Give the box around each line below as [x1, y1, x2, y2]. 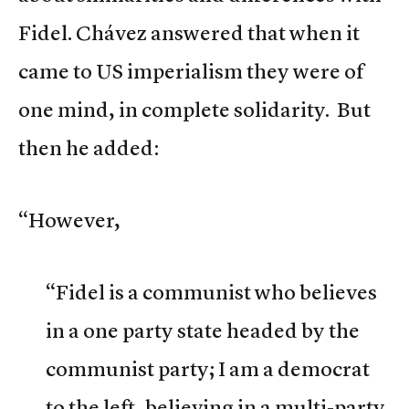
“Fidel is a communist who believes [46, 278, 377, 305]
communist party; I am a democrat [46, 355, 370, 382]
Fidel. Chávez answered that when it [18, 19, 360, 46]
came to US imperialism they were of [18, 58, 363, 84]
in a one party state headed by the [46, 317, 360, 343]
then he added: [18, 134, 159, 161]
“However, [18, 206, 121, 233]
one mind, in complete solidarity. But [18, 96, 371, 122]
